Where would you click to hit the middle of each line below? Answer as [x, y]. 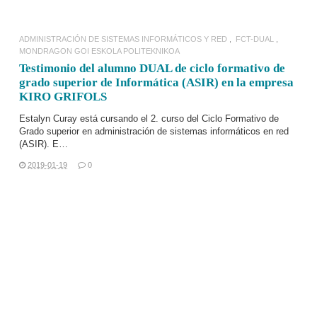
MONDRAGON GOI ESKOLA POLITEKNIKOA [99, 51]
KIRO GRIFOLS [63, 97]
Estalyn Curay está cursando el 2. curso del [110, 119]
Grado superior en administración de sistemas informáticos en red [154, 131]
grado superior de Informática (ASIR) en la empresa [156, 82]
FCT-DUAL [255, 39]
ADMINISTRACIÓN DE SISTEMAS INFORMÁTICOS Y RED [123, 39]
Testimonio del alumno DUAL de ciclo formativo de [152, 68]
